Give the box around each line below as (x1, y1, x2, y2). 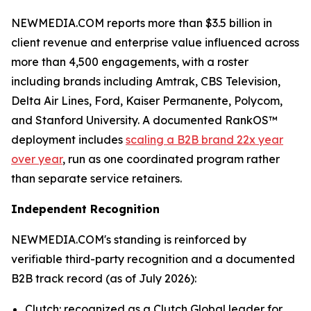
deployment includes (11, 133, 126, 146)
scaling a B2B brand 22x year (126, 133, 283, 146)
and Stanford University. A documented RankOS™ (11, 113, 278, 127)
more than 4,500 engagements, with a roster (11, 55, 249, 69)
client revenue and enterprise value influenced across (11, 35, 299, 49)
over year (11, 152, 62, 166)
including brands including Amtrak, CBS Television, (11, 74, 280, 88)
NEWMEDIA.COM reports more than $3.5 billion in (11, 16, 272, 30)
